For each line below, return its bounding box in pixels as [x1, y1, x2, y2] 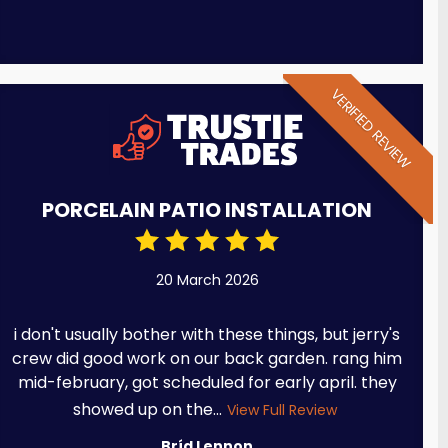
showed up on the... [72, 397, 222, 421]
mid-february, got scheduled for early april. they [17, 370, 397, 394]
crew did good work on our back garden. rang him [12, 346, 403, 370]
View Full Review [226, 399, 337, 420]
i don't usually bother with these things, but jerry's [14, 322, 401, 346]
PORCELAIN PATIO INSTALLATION [42, 195, 373, 224]
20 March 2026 [155, 269, 259, 290]
